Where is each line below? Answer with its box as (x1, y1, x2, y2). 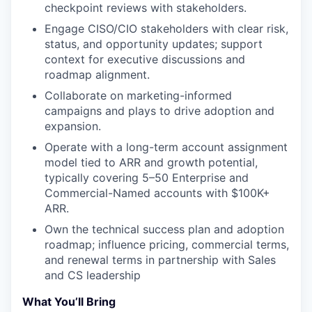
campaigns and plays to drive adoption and (45, 104, 274, 118)
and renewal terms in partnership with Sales (45, 253, 276, 267)
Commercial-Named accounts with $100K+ (45, 186, 270, 200)
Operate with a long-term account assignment (45, 140, 288, 154)
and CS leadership (45, 268, 141, 282)
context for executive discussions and (45, 52, 245, 66)
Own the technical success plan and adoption (45, 222, 284, 236)
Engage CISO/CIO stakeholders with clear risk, (45, 22, 288, 36)
